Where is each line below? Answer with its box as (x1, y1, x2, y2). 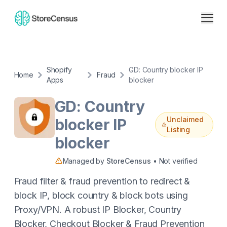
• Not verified (151, 157, 198, 165)
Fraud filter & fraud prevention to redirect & (14, 176, 191, 186)
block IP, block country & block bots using (14, 190, 188, 201)
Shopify (46, 65, 72, 74)
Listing (167, 125, 191, 134)
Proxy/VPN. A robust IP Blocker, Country (14, 204, 182, 215)
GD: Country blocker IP (129, 65, 203, 74)
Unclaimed (167, 115, 204, 124)
